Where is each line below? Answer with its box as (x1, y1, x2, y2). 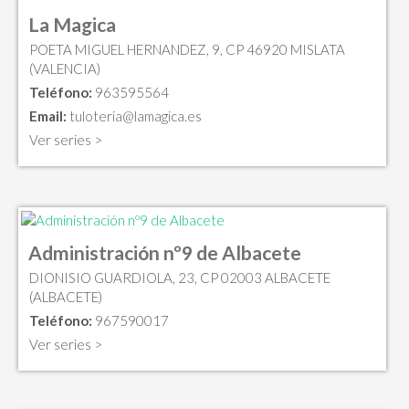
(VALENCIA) (29, 59, 100, 77)
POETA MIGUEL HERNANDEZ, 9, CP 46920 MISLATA (29, 40, 345, 58)
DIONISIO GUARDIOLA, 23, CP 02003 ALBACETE (29, 269, 330, 287)
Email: (29, 107, 67, 124)
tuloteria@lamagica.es (69, 107, 202, 124)
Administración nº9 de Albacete (28, 241, 301, 265)
